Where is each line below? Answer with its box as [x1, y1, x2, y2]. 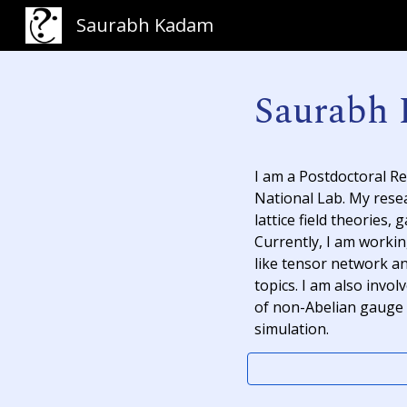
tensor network [281, 253, 388, 273]
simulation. [253, 319, 329, 339]
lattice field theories [253, 210, 388, 230]
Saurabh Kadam [76, 13, 213, 37]
